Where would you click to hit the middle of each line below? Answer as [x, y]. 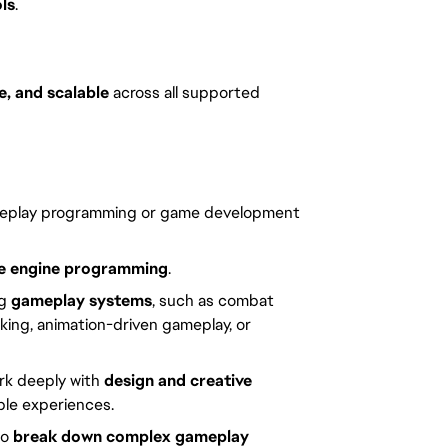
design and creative [178, 380]
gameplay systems [81, 300]
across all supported [184, 92]
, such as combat [213, 300]
